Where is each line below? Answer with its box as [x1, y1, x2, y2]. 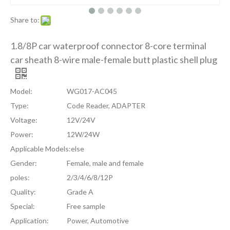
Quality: [10, 187, 36, 196]
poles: [10, 173, 30, 182]
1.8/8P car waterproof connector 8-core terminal [10, 40, 206, 51]
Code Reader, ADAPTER [67, 101, 145, 110]
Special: [10, 202, 35, 210]
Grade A [67, 187, 93, 196]
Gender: [10, 159, 37, 167]
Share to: [10, 15, 40, 24]
